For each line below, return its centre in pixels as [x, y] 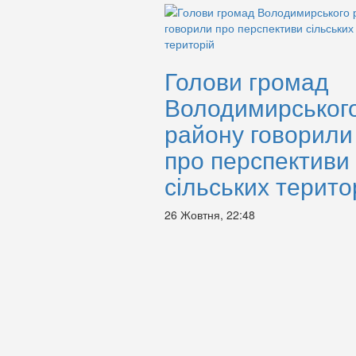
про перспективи [257, 159]
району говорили [259, 133]
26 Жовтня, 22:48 [210, 215]
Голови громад [247, 81]
